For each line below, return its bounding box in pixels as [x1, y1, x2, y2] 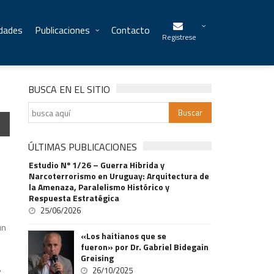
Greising [81, 251, 114, 264]
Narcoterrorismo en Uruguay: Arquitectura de [29, 169, 210, 182]
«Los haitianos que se [81, 229, 167, 242]
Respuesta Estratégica [29, 191, 120, 204]
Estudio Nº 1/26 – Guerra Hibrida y [29, 158, 165, 171]
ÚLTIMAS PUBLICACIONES [28, 139, 138, 154]
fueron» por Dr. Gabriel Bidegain [81, 240, 209, 253]
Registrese [162, 31, 196, 43]
